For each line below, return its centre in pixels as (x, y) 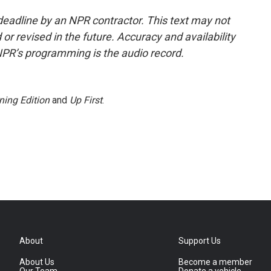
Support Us (200, 241)
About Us (37, 262)
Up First (86, 100)
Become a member (216, 262)
